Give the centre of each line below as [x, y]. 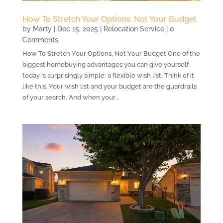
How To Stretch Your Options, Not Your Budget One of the [111, 53]
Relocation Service [134, 29]
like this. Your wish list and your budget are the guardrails [109, 86]
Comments [40, 40]
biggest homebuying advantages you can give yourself [105, 64]
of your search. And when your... [71, 97]
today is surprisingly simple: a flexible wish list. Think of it [108, 75]
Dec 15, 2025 [77, 29]
